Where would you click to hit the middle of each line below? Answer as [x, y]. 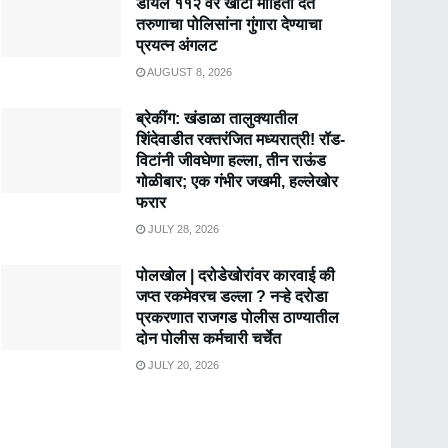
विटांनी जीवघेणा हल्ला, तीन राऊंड [231, 160]
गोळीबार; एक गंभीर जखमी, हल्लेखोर [237, 181]
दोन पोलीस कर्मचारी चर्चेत [208, 338]
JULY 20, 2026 [182, 364]
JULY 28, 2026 [182, 228]
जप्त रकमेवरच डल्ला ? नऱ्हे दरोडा [232, 296]
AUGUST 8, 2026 [188, 71]
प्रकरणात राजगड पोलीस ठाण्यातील [237, 317]
